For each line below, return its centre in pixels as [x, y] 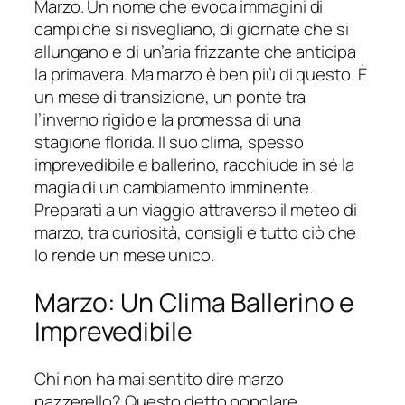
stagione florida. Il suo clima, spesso [170, 142]
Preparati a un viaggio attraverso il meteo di [196, 210]
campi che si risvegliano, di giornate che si [192, 29]
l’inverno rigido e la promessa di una [168, 120]
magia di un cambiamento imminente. [174, 188]
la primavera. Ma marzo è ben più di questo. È [201, 75]
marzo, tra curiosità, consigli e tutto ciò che [196, 233]
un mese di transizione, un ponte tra [170, 97]
